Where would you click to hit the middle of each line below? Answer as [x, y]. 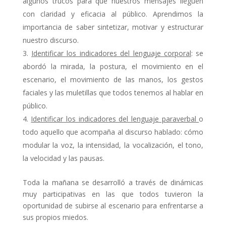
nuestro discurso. [50, 40]
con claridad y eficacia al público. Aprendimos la [113, 14]
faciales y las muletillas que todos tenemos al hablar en [113, 93]
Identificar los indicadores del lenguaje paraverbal [115, 119]
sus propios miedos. [55, 217]
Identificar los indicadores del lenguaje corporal [111, 53]
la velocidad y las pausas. [63, 158]
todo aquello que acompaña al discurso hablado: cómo [113, 132]
